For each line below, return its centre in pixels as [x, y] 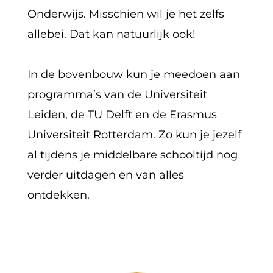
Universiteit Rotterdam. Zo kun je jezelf [134, 134]
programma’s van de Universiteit [117, 94]
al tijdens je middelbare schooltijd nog [132, 154]
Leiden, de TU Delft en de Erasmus [122, 114]
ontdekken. [58, 195]
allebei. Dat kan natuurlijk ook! [111, 34]
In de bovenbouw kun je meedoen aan [133, 74]
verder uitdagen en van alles [105, 175]
